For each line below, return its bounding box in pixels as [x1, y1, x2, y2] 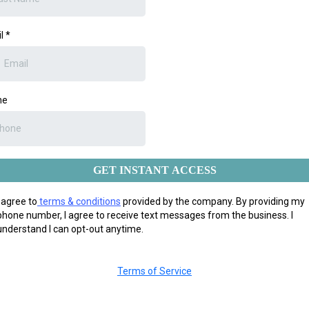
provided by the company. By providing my [121, 196, 305, 207]
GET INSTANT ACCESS [92, 164, 217, 176]
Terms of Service [117, 266, 192, 277]
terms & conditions [37, 196, 121, 207]
